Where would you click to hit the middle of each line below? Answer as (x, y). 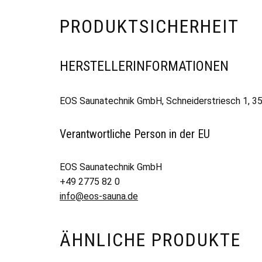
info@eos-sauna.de (99, 196)
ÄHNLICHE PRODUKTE (150, 240)
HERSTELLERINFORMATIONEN (144, 66)
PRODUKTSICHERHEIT (149, 26)
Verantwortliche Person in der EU (135, 134)
